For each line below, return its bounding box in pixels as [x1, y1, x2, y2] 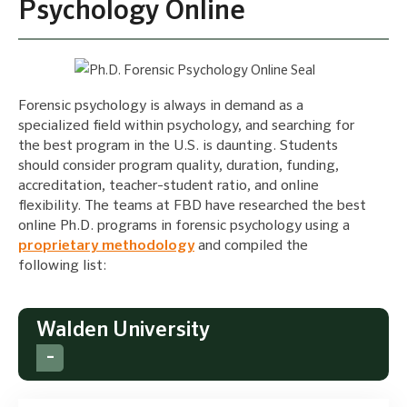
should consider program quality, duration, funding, [18, 158, 339, 174]
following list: [18, 258, 106, 273]
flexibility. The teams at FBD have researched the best [18, 198, 366, 213]
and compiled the [194, 238, 308, 253]
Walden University [36, 319, 210, 341]
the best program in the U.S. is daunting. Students [18, 138, 338, 154]
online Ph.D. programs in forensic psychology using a [18, 218, 350, 233]
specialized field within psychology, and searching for [18, 118, 354, 134]
